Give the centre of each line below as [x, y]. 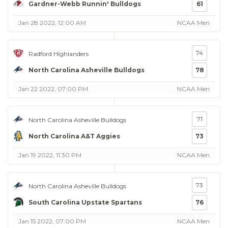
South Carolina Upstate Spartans [85, 202]
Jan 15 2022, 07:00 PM [52, 221]
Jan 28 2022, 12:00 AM [52, 23]
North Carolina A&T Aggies [74, 136]
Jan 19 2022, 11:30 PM [50, 155]
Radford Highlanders [59, 53]
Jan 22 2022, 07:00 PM [53, 89]
